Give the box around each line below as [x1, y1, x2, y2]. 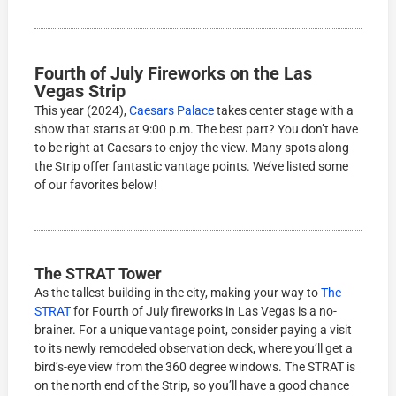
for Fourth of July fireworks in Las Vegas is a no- [71, 304, 338, 319]
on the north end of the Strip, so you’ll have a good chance [34, 378, 350, 393]
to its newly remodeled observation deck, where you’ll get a [34, 341, 354, 356]
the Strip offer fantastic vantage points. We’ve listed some [34, 159, 349, 174]
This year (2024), [34, 103, 130, 118]
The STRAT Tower [34, 264, 163, 284]
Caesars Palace [129, 103, 215, 118]
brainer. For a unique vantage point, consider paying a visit [34, 323, 353, 338]
